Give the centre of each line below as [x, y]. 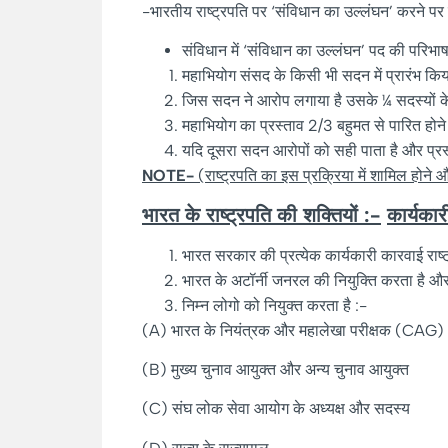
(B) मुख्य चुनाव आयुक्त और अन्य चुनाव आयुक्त [275, 369]
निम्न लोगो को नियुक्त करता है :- [274, 305]
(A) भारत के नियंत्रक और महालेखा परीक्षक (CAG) [293, 330]
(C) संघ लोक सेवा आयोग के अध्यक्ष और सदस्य [276, 409]
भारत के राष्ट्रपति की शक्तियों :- [261, 214]
